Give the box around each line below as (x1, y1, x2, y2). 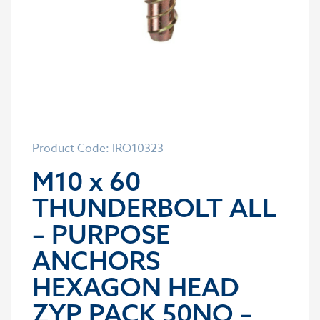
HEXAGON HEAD (32, 271, 239, 303)
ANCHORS (32, 244, 160, 276)
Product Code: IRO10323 (32, 140, 164, 157)
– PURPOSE (32, 218, 170, 250)
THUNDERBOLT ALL (32, 191, 276, 224)
